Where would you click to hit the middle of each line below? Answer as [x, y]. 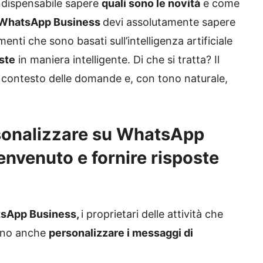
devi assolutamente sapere [169, 22]
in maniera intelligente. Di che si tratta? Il [117, 60]
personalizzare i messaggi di [121, 233]
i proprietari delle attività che [152, 214]
